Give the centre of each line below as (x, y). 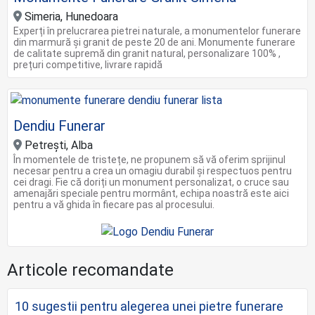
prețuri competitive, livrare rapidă (88, 64)
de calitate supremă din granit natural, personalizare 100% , (147, 53)
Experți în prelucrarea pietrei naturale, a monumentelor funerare (157, 31)
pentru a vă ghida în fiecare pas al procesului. (114, 204)
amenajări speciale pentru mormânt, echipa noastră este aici (151, 193)
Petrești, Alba (57, 145)
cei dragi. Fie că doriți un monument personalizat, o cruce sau (151, 182)
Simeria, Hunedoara (70, 16)
